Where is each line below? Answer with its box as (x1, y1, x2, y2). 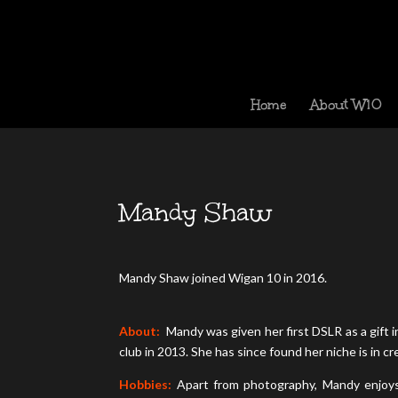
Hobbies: (119, 376, 172, 392)
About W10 (310, 96, 382, 114)
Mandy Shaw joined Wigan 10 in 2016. (119, 269, 328, 285)
